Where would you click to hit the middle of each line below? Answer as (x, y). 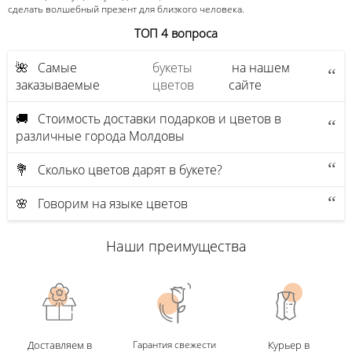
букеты (172, 67)
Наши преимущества (176, 246)
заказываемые (59, 84)
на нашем (260, 67)
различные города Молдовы (100, 136)
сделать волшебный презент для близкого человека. (126, 9)
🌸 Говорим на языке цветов (102, 203)
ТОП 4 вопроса (176, 33)
